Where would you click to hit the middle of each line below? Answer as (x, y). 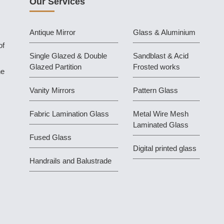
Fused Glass (50, 137)
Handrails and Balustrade (70, 160)
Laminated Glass (160, 124)
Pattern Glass (155, 90)
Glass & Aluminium (164, 32)
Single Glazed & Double (68, 55)
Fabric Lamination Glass (69, 113)
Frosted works (156, 66)
